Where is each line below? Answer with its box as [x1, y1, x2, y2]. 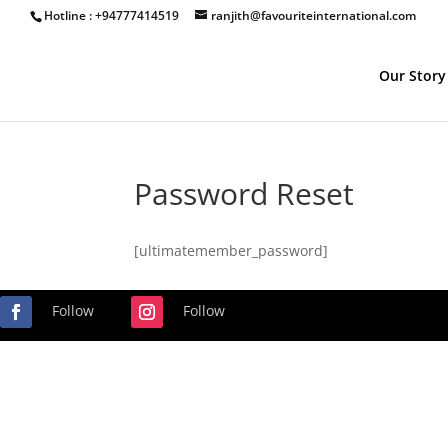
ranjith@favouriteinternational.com [211, 7, 416, 24]
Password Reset [134, 173, 355, 214]
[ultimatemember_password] [134, 241, 329, 260]
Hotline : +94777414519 [44, 7, 179, 24]
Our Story [378, 66, 446, 85]
